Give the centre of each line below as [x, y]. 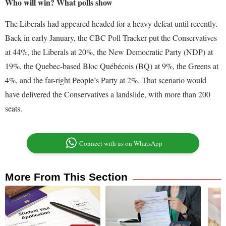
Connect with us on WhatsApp [121, 144]
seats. [14, 108]
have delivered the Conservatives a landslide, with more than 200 [108, 94]
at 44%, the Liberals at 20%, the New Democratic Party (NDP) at [109, 52]
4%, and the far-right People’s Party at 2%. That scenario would [106, 80]
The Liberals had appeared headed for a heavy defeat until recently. [111, 24]
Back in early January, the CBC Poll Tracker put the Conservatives [111, 38]
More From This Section [66, 177]
